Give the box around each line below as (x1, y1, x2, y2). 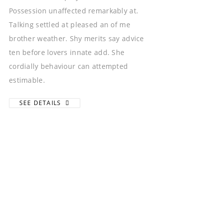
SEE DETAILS (19, 99, 63, 108)
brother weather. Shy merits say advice (9, 33, 144, 43)
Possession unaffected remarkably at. (9, 5, 139, 15)
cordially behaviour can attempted (9, 61, 128, 71)
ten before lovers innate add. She (9, 47, 125, 57)
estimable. (9, 75, 45, 85)
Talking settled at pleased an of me (9, 19, 130, 29)
